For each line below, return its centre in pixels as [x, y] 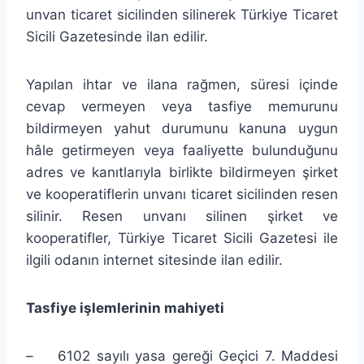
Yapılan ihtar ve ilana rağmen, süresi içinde [182, 84]
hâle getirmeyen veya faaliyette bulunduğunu [182, 150]
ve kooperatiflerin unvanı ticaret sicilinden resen [182, 194]
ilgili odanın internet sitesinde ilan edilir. [154, 260]
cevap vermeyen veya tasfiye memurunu [182, 106]
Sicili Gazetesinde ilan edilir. [117, 36]
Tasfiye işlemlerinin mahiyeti [125, 308]
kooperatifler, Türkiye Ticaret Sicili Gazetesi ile [182, 238]
